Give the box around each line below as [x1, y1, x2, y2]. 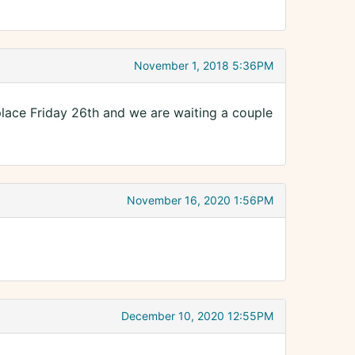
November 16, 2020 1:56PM [127, 193, 273, 208]
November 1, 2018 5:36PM [134, 59, 273, 73]
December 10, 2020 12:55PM [121, 309, 273, 323]
